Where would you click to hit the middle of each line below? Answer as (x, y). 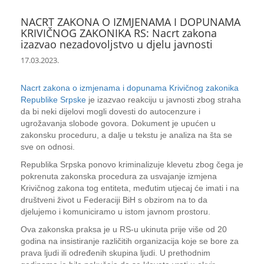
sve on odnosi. (48, 147)
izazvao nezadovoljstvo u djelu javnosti (117, 44)
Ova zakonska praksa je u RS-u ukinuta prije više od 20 (124, 229)
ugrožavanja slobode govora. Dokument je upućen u (118, 123)
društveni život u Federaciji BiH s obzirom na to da (114, 200)
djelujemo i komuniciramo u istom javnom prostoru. (115, 212)
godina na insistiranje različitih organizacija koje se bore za (130, 241)
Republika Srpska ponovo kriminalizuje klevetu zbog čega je (132, 164)
